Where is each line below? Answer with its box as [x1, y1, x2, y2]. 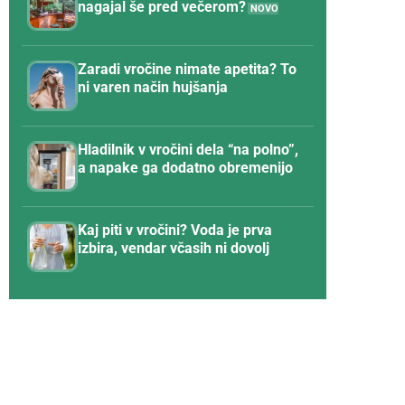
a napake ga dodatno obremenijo [78, 159, 293, 177]
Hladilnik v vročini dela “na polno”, [78, 141, 298, 159]
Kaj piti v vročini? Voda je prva [78, 221, 272, 240]
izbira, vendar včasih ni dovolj [78, 240, 269, 258]
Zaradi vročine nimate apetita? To [78, 61, 297, 79]
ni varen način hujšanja [78, 79, 228, 97]
